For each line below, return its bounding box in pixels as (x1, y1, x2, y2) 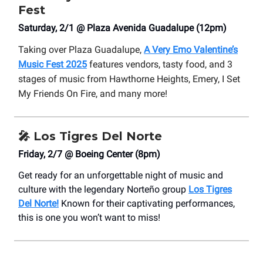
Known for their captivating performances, (59, 198, 235, 210)
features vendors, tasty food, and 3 (87, 59, 232, 70)
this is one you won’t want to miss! (18, 212, 160, 224)
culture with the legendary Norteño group (18, 184, 188, 195)
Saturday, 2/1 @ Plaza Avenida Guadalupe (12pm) (18, 22, 227, 34)
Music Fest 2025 (18, 59, 87, 70)
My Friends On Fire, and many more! (18, 88, 167, 100)
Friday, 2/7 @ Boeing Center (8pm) (18, 149, 160, 160)
